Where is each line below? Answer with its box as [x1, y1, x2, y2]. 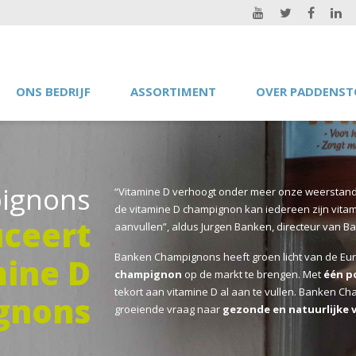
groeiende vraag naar [114, 302, 222, 316]
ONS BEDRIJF [16, 83, 91, 99]
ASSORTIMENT [130, 83, 216, 99]
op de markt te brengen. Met [182, 267, 323, 281]
